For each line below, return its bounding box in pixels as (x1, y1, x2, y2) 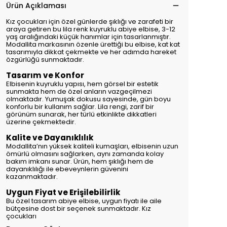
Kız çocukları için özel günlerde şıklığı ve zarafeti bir (6, 17, 173, 26)
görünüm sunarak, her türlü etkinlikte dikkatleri (6, 109, 157, 119)
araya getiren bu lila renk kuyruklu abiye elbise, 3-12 (6, 24, 175, 34)
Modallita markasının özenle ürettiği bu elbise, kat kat (6, 40, 180, 49)
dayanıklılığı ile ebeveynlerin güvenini (6, 164, 128, 174)
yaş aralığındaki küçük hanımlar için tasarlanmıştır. (6, 32, 171, 42)
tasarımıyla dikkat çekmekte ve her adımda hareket (6, 47, 176, 57)
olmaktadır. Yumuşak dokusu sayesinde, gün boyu (6, 94, 171, 104)
